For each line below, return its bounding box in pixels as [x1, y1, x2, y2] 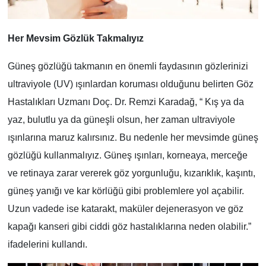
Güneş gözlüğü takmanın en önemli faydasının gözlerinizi [7, 61, 248, 71]
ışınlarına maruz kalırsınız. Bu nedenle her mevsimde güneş [7, 132, 258, 142]
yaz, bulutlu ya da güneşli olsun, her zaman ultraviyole [7, 114, 235, 125]
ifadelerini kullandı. [7, 239, 87, 249]
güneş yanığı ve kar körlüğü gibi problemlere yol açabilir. [7, 185, 244, 196]
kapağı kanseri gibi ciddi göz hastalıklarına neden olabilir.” [7, 221, 251, 232]
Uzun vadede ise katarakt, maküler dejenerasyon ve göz [7, 203, 243, 214]
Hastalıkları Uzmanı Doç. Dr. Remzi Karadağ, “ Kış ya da [7, 96, 244, 107]
